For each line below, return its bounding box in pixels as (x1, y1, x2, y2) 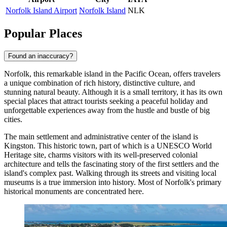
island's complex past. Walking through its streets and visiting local (4, 169, 216, 178)
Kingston (4, 141, 33, 150)
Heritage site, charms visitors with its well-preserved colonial (4, 150, 198, 160)
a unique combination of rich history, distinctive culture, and (4, 79, 195, 88)
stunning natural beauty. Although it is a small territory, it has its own (4, 88, 222, 97)
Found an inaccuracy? (8, 52, 73, 60)
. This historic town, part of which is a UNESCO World (33, 141, 212, 150)
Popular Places (4, 27, 82, 41)
